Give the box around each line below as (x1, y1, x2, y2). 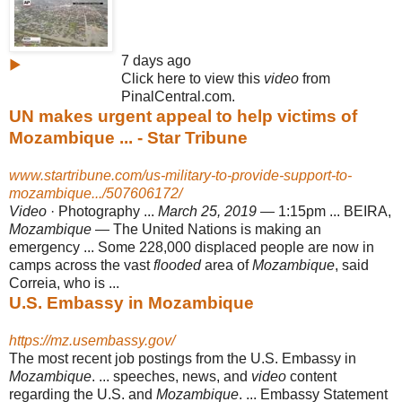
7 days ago (121, 52, 191, 68)
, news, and (175, 368, 251, 384)
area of (201, 257, 252, 273)
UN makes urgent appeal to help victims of (9, 106, 357, 126)
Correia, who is (9, 275, 105, 291)
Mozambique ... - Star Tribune (9, 127, 248, 147)
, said (335, 257, 369, 273)
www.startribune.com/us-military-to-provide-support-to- (9, 167, 352, 183)
